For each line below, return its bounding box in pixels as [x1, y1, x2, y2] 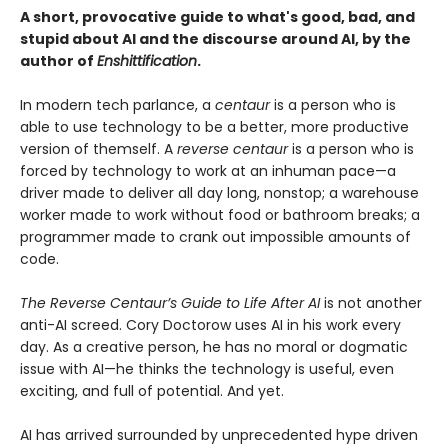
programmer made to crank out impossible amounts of [20, 226, 411, 247]
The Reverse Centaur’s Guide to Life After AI [20, 292, 324, 313]
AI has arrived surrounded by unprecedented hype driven [20, 424, 418, 445]
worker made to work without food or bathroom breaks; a [20, 204, 420, 225]
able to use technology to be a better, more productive [20, 116, 409, 137]
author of [20, 50, 97, 71]
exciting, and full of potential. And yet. [20, 380, 284, 401]
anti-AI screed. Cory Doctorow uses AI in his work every [20, 314, 401, 335]
